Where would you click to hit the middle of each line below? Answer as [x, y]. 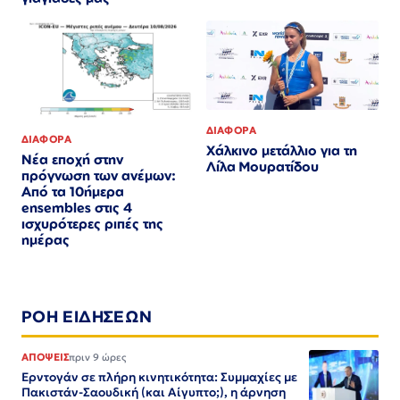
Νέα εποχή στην [72, 160]
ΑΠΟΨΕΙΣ [46, 358]
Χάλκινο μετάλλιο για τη [282, 150]
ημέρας [46, 240]
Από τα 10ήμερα [73, 192]
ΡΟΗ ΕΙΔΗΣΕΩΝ [87, 317]
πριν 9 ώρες [98, 358]
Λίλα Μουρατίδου [262, 166]
